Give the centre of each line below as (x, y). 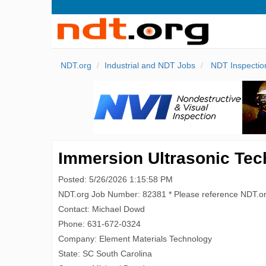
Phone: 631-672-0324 (99, 224)
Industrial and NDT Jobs (150, 65)
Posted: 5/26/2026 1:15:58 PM (115, 179)
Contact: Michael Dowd (102, 209)
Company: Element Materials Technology (135, 239)
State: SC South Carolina (105, 254)
